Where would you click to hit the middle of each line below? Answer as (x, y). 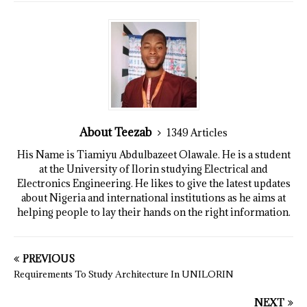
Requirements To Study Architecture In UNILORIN (124, 274)
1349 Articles (197, 133)
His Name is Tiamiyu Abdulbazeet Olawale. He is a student (153, 155)
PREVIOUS (49, 259)
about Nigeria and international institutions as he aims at (153, 198)
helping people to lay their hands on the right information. (153, 212)
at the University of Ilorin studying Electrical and (153, 169)
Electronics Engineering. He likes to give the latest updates (153, 184)
